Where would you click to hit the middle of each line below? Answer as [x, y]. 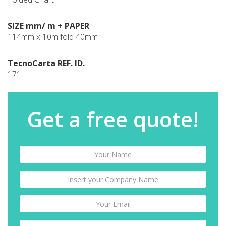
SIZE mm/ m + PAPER [48, 26]
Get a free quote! [113, 119]
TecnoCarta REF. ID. [46, 63]
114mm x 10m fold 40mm [53, 37]
